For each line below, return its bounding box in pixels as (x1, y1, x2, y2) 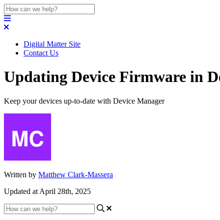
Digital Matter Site (24, 40, 81, 48)
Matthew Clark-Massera (38, 170, 113, 179)
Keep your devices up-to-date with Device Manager (4, 96, 165, 105)
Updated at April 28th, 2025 (4, 187, 91, 195)
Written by (4, 170, 38, 179)
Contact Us (24, 49, 58, 57)
